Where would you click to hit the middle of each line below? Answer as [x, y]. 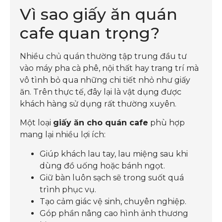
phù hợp [166, 123]
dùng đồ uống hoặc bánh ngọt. [102, 166]
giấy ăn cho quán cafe [101, 123]
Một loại [36, 123]
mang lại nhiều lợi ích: [63, 135]
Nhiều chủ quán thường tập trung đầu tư [103, 56]
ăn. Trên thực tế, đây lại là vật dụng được [101, 92]
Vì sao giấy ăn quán [99, 14]
